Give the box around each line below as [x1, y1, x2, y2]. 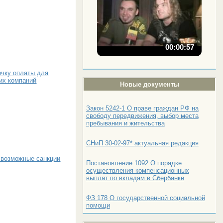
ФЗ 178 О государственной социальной [86, 194, 205, 202]
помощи [86, 201, 110, 209]
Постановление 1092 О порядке [86, 159, 182, 167]
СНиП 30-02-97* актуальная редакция [86, 139, 199, 147]
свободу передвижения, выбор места [86, 111, 199, 119]
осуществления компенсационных [86, 166, 189, 174]
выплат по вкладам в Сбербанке [86, 174, 184, 182]
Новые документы [119, 80, 179, 88]
